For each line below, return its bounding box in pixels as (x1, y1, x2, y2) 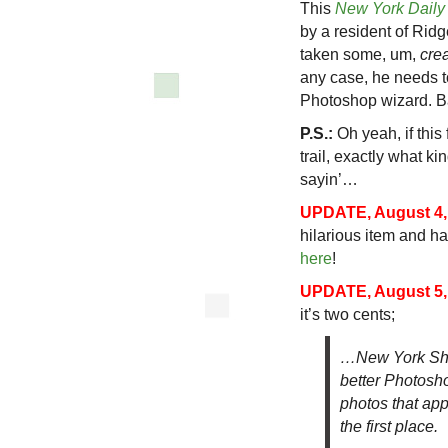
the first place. (340, 417, 438, 436)
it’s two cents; (300, 305, 395, 324)
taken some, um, (300, 45, 420, 64)
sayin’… (300, 170, 358, 189)
